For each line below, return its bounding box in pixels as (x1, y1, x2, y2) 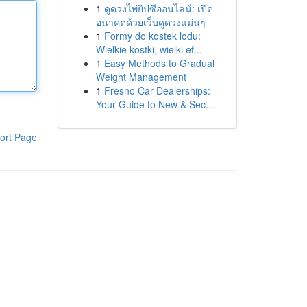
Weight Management (95, 70, 186, 84)
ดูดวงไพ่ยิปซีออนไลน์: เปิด (103, 1, 213, 15)
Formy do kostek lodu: (103, 29, 201, 42)
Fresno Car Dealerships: (103, 84, 210, 97)
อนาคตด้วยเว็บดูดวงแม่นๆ (95, 15, 206, 29)
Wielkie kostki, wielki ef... (95, 42, 202, 56)
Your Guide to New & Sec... (95, 97, 214, 111)
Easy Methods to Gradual (103, 56, 214, 70)
